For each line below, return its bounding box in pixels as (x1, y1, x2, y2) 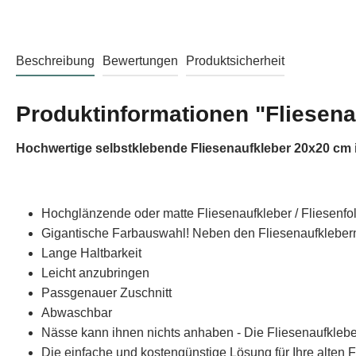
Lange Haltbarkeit (41, 246, 141, 260)
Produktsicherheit (186, 54, 284, 68)
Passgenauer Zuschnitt (41, 286, 172, 300)
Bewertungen (103, 54, 178, 68)
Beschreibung (16, 54, 95, 68)
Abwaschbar (41, 306, 112, 319)
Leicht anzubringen (41, 266, 149, 280)
